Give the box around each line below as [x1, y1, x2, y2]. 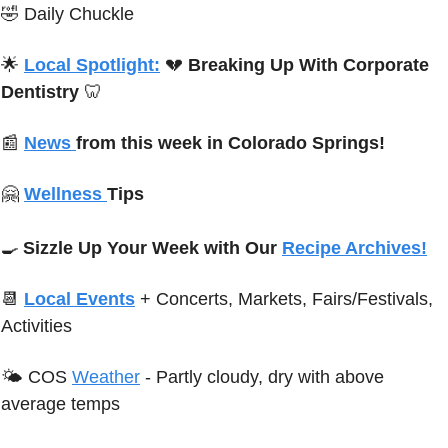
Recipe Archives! [282, 237, 427, 258]
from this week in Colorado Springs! [76, 132, 385, 153]
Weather [72, 366, 140, 387]
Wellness [24, 183, 107, 204]
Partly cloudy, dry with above [156, 366, 384, 387]
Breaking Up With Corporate [188, 54, 429, 75]
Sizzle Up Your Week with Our [23, 237, 282, 258]
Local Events [24, 288, 135, 309]
